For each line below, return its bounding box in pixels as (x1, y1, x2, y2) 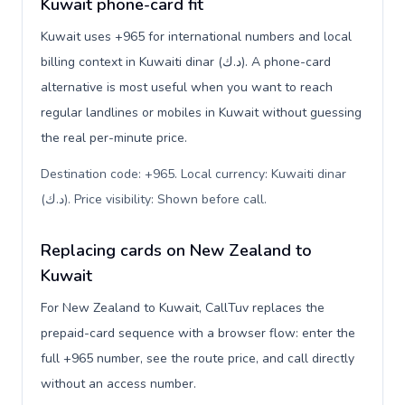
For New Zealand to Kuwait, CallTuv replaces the (41, 299, 325, 316)
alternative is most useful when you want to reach (41, 79, 333, 96)
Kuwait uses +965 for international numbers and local (41, 28, 352, 45)
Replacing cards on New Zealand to (41, 240, 312, 261)
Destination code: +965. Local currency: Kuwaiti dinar (41, 165, 346, 183)
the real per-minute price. (41, 129, 187, 146)
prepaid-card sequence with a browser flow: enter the (41, 325, 355, 342)
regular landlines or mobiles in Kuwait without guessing (41, 104, 362, 121)
